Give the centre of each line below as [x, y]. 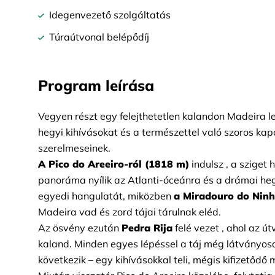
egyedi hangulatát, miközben [105, 196]
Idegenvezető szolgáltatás [110, 15]
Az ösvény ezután [80, 228]
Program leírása [96, 85]
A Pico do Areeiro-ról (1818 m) [114, 164]
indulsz [207, 164]
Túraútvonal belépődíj [99, 37]
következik [62, 260]
